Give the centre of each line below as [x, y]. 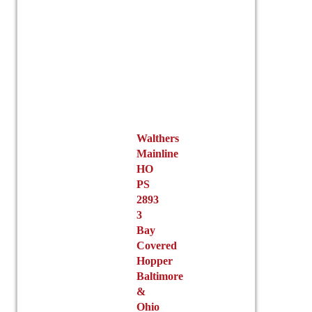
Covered [156, 246]
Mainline [157, 154]
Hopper [154, 261]
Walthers [157, 139]
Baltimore [159, 276]
